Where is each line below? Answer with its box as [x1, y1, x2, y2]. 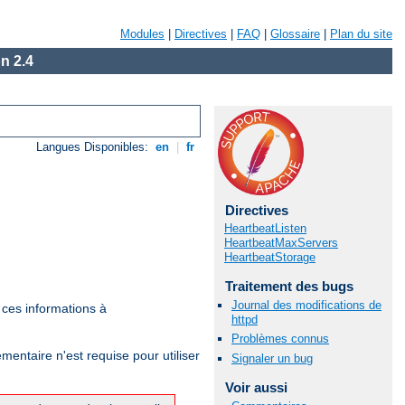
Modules [120, 27, 165, 41]
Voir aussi [224, 379, 287, 395]
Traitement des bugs [224, 278, 353, 294]
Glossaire [270, 27, 320, 41]
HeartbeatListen [224, 221, 306, 235]
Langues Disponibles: [36, 140, 153, 155]
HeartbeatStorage [224, 250, 316, 264]
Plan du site [330, 27, 392, 41]
